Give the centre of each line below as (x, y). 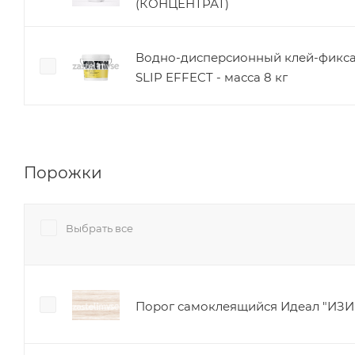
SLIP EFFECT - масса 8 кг (212, 78)
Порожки (63, 172)
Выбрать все (99, 228)
